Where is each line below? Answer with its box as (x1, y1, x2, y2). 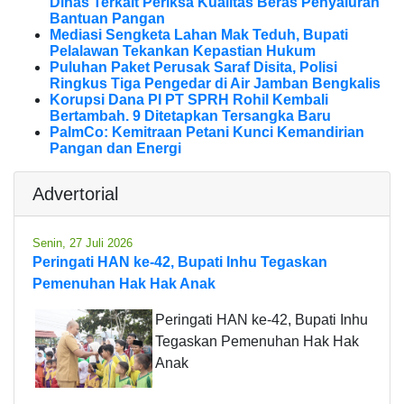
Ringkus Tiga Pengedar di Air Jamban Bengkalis (50, 76, 381, 92)
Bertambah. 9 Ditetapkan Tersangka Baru (50, 108, 331, 124)
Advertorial (32, 184, 118, 205)
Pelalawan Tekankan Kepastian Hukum (50, 43, 316, 60)
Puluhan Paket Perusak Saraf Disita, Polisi (50, 60, 337, 76)
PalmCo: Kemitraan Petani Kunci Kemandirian (50, 124, 364, 141)
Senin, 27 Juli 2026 (32, 236, 133, 251)
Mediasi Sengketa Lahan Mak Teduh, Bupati (50, 27, 348, 43)
